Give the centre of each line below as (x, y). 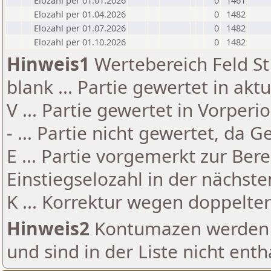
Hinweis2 (48, 228)
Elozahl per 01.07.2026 (80, 28)
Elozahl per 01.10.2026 (80, 42)
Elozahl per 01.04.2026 (80, 14)
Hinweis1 (48, 64)
